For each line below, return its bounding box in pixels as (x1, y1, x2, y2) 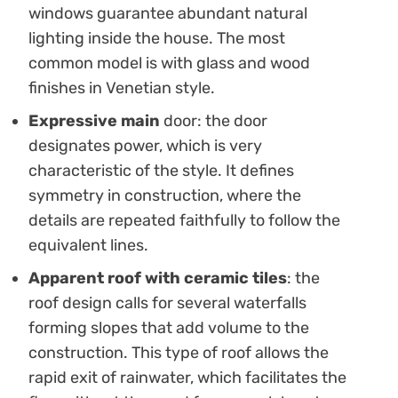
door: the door (160, 110, 267, 131)
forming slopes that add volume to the (28, 317, 309, 338)
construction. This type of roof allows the (28, 342, 329, 362)
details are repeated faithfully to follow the (28, 210, 340, 230)
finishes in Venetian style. (28, 77, 215, 98)
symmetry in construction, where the (28, 185, 301, 205)
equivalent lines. (28, 235, 148, 255)
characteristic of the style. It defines (28, 160, 294, 180)
